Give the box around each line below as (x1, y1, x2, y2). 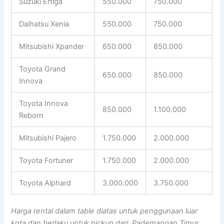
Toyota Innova (19, 98, 68, 108)
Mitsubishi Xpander (19, 41, 84, 51)
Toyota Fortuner (19, 155, 73, 165)
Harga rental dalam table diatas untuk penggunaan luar (11, 206, 198, 216)
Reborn (19, 110, 44, 120)
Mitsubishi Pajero (19, 133, 77, 142)
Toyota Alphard (19, 178, 71, 187)
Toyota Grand (19, 64, 66, 73)
